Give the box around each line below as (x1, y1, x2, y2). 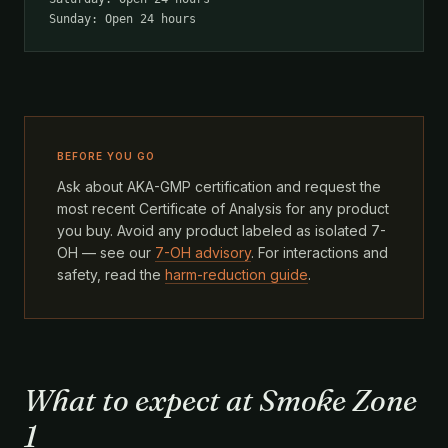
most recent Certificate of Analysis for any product (57, 200, 389, 217)
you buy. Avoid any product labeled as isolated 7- (57, 222, 386, 239)
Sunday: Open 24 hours (49, 12, 196, 26)
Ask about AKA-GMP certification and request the (57, 178, 381, 195)
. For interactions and (251, 244, 388, 261)
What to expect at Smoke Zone (24, 382, 417, 419)
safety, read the (57, 266, 165, 283)
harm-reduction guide (165, 266, 308, 283)
